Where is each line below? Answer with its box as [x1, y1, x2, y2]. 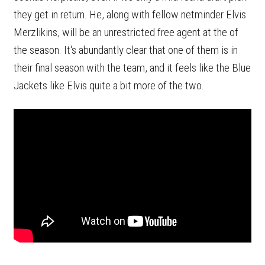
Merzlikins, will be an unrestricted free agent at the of [14, 25, 238, 39]
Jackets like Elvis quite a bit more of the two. [14, 78, 206, 92]
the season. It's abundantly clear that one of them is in [14, 43, 238, 57]
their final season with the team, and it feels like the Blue [14, 60, 251, 75]
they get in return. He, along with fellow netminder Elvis [14, 7, 246, 21]
